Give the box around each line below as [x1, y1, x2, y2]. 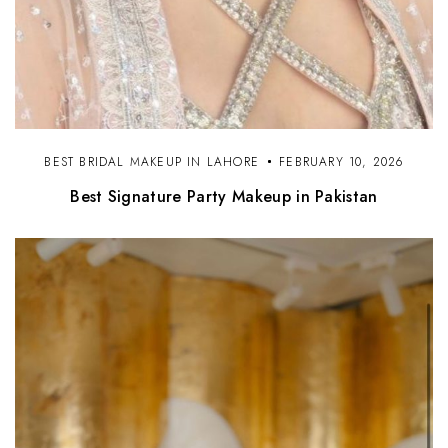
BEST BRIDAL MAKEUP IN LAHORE [44, 153, 259, 172]
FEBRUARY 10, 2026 [279, 153, 404, 172]
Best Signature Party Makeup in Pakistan [70, 185, 378, 209]
